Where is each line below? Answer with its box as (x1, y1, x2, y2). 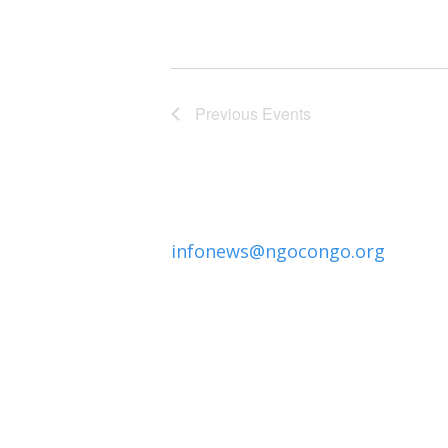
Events (262, 102, 312, 126)
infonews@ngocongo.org (171, 239, 386, 264)
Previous (195, 102, 263, 126)
